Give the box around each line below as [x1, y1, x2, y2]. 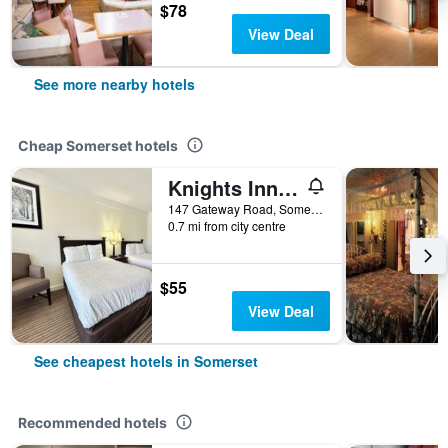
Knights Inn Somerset [278, 173, 298, 202]
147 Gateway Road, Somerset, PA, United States [311, 200, 323, 217]
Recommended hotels [18, 414, 167, 431]
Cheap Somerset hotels [18, 137, 178, 154]
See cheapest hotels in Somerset [34, 351, 258, 371]
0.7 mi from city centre [168, 217, 286, 234]
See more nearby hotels [34, 74, 195, 94]
